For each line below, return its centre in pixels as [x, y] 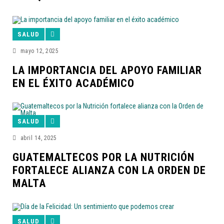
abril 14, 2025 [38, 138]
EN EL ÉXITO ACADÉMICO [73, 83]
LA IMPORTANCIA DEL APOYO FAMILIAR [107, 70]
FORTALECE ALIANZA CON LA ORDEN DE [109, 170]
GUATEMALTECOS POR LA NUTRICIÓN [103, 157]
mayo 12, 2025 [39, 51]
